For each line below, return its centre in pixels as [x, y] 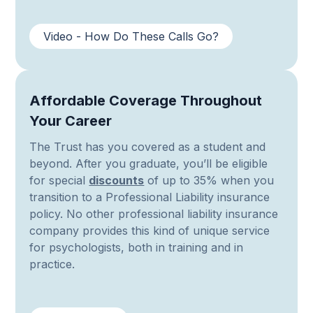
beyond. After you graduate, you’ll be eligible [149, 164]
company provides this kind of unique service [150, 231]
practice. [52, 264]
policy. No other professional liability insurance [154, 214]
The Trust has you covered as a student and [148, 147]
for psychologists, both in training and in [137, 248]
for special [59, 181]
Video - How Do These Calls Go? [131, 37]
